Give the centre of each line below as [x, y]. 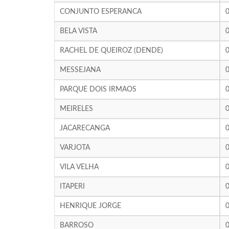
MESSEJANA [80, 70]
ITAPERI [72, 187]
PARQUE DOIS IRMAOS [98, 89]
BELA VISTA [78, 31]
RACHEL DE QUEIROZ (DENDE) [111, 51]
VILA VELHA [79, 167]
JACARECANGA [85, 128]
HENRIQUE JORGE [90, 206]
